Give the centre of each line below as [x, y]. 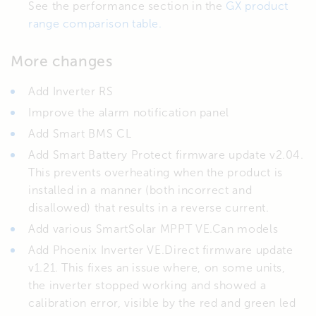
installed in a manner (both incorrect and [140, 190]
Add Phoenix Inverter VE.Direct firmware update [161, 250]
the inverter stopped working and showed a [147, 285]
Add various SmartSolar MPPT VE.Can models [153, 229]
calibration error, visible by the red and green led [162, 303]
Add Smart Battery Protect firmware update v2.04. [166, 154]
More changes [62, 61]
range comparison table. [95, 23]
